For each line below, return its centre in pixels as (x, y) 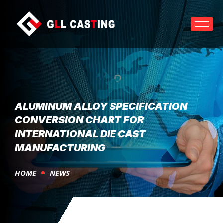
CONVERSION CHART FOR (79, 120)
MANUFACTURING (60, 148)
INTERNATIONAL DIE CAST (80, 134)
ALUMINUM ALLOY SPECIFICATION (101, 106)
